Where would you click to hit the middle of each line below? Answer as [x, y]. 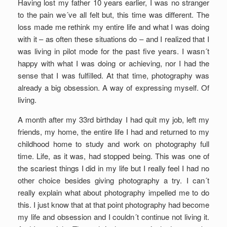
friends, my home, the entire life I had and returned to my [113, 131]
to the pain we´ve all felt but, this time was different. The [113, 14]
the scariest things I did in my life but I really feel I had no [113, 168]
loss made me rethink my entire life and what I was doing [113, 27]
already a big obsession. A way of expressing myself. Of [113, 87]
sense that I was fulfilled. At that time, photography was [113, 75]
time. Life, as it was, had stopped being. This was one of [113, 156]
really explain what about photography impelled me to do [113, 192]
